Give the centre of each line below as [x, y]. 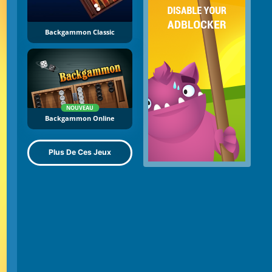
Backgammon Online [80, 118]
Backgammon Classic [80, 32]
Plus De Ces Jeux [80, 152]
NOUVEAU [80, 107]
